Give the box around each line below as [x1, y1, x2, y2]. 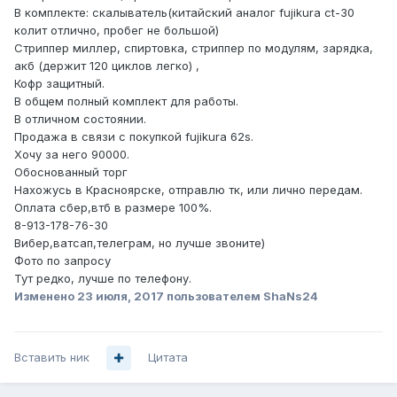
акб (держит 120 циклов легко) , [14, 58, 199, 74]
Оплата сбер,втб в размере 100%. [14, 200, 212, 215]
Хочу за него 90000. [14, 147, 129, 162]
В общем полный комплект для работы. [14, 94, 238, 109]
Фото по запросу [14, 253, 111, 269]
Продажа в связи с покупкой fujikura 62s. [14, 129, 253, 144]
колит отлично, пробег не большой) [14, 23, 219, 38]
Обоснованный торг [14, 165, 128, 180]
